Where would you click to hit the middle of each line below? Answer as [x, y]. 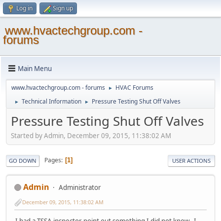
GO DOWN [23, 160]
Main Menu [35, 68]
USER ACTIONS [191, 160]
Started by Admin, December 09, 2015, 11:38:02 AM [91, 135]
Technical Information [52, 101]
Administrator [80, 187]
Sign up [63, 8]
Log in [24, 8]
